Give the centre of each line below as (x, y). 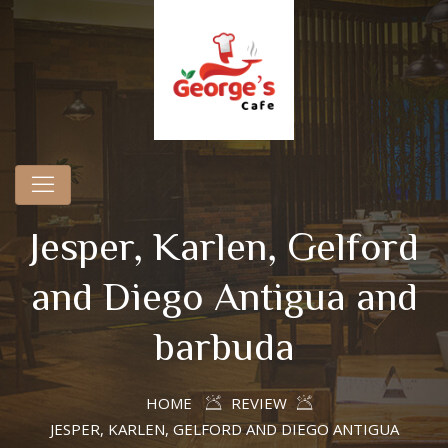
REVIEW (259, 403)
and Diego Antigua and (224, 295)
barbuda (224, 345)
